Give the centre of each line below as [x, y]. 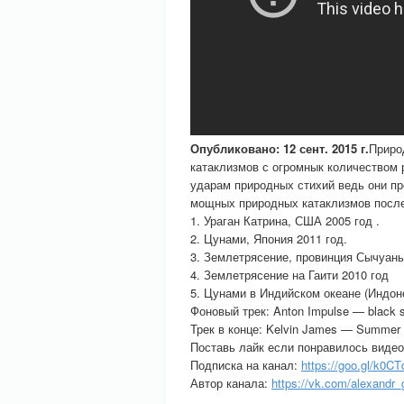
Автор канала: [231, 383]
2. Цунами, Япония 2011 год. [269, 239]
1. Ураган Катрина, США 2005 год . [285, 220]
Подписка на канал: [246, 365]
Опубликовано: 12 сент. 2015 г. [280, 148]
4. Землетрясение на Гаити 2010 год [289, 275]
